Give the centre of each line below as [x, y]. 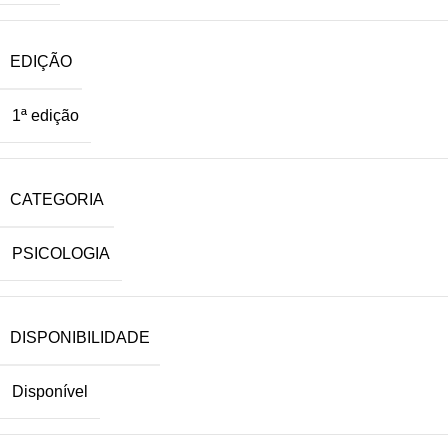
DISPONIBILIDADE [80, 337]
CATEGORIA [57, 199]
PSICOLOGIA [61, 253]
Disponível [50, 391]
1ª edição [45, 115]
